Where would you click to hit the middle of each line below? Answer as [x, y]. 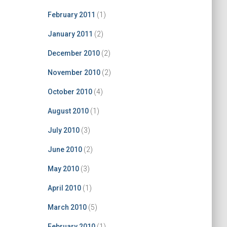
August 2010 [68, 111]
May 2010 [63, 169]
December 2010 [73, 53]
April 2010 [64, 188]
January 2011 [70, 34]
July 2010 [63, 130]
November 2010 [74, 72]
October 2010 [70, 92]
